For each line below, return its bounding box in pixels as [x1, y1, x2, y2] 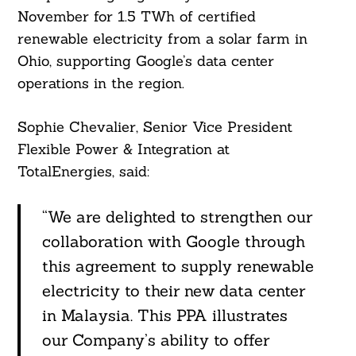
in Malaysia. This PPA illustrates [41, 305, 288, 326]
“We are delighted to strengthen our [41, 207, 312, 227]
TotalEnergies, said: [17, 162, 149, 181]
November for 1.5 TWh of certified [17, 7, 256, 26]
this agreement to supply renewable [41, 256, 314, 277]
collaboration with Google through [41, 231, 305, 252]
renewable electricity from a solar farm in [17, 29, 308, 48]
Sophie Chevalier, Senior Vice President [17, 118, 292, 137]
